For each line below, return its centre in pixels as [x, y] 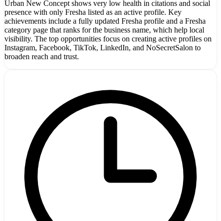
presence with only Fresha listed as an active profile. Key [93, 12]
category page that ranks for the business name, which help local [104, 30]
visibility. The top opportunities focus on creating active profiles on [108, 38]
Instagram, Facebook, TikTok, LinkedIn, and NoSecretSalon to [103, 47]
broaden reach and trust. [42, 56]
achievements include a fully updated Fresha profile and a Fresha [105, 21]
